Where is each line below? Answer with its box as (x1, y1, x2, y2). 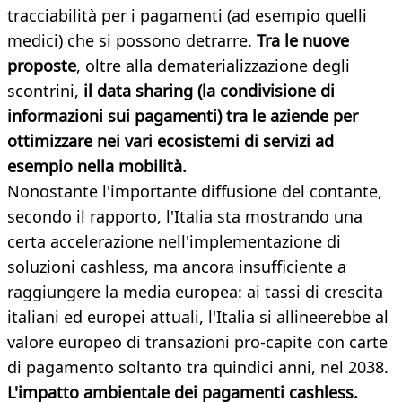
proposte (7, 55, 76, 77)
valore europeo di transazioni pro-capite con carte (7, 331, 388, 354)
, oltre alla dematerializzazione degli (76, 55, 350, 77)
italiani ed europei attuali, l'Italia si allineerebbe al (7, 306, 389, 328)
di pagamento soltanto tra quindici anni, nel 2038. (7, 356, 389, 379)
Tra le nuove (257, 30, 349, 52)
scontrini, (7, 80, 79, 102)
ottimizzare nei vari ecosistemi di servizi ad (7, 130, 334, 153)
